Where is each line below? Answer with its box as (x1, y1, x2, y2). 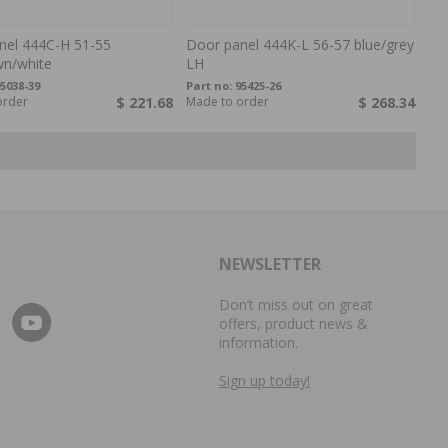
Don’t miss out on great (218, 295, 373, 315)
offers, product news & (218, 314, 368, 334)
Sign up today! (218, 371, 310, 391)
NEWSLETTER (218, 253, 321, 276)
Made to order (186, 93, 270, 111)
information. (218, 333, 298, 353)
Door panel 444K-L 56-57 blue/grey (186, 35, 415, 55)
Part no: (186, 78, 236, 94)
